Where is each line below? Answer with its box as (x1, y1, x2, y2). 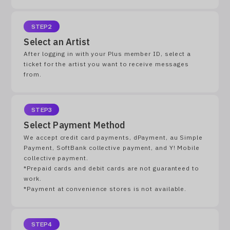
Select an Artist (24, 35, 90, 49)
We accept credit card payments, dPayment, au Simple (24, 133, 203, 142)
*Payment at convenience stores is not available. (24, 184, 187, 194)
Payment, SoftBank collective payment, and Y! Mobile (24, 143, 200, 152)
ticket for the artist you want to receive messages (24, 60, 189, 69)
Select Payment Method (24, 119, 126, 132)
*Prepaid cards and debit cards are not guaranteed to (24, 164, 199, 173)
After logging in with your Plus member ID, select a (24, 50, 191, 59)
